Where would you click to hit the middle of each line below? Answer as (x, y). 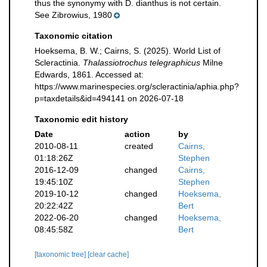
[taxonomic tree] (61, 254)
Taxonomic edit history (81, 119)
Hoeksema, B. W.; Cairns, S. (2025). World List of (128, 51)
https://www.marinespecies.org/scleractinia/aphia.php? (137, 86)
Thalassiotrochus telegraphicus (142, 63)
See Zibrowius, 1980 (73, 15)
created (139, 146)
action (137, 134)
